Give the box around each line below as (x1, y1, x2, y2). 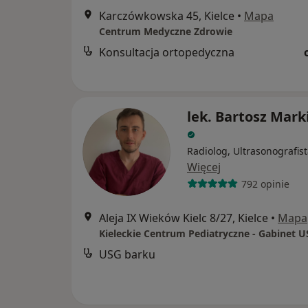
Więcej (187, 159, 221, 175)
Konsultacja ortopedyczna (99, 45, 234, 60)
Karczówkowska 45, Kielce (99, 8, 234, 24)
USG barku (99, 247, 155, 262)
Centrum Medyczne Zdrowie (99, 25, 232, 38)
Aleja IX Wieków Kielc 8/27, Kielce (99, 210, 268, 225)
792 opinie (241, 177, 289, 190)
